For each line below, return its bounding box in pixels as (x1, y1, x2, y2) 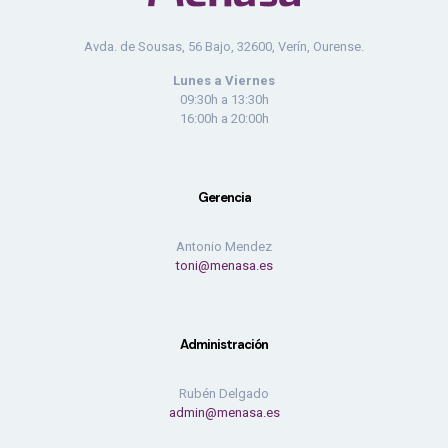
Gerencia (197, 189, 251, 207)
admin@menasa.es (168, 405, 280, 421)
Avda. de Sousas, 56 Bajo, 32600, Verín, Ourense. (84, 39, 364, 55)
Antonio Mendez (176, 239, 272, 255)
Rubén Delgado (179, 386, 269, 402)
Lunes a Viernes (173, 73, 275, 89)
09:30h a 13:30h (179, 92, 269, 108)
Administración (180, 336, 268, 354)
